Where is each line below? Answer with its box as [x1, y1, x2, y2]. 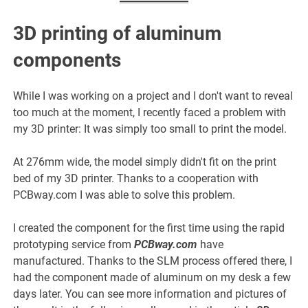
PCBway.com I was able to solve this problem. [13, 188, 236, 202]
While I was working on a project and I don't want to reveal [13, 89, 294, 103]
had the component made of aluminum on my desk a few [13, 271, 291, 285]
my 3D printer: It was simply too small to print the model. [13, 122, 287, 136]
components [13, 49, 122, 72]
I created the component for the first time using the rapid [13, 221, 285, 235]
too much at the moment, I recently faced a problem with [13, 106, 287, 120]
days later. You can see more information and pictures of [13, 287, 287, 301]
